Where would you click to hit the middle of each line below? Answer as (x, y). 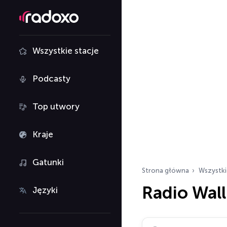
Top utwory (56, 106)
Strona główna (165, 171)
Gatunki (48, 162)
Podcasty (51, 79)
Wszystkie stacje (66, 51)
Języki (45, 190)
